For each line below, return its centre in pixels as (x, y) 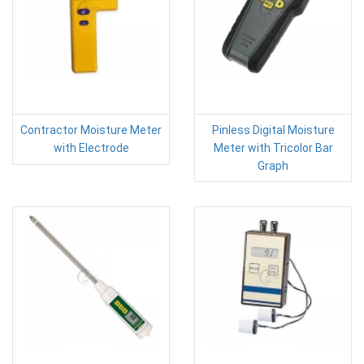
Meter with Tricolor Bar (273, 147)
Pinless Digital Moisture (273, 130)
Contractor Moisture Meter (91, 130)
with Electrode (91, 147)
